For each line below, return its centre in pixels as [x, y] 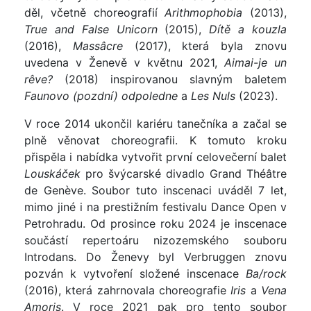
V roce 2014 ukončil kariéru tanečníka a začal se [155, 124]
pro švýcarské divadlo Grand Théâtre [186, 174]
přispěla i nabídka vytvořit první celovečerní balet [155, 157]
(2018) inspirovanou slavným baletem [170, 79]
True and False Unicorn [91, 30]
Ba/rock [266, 274]
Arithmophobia [204, 13]
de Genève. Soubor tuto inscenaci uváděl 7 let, [155, 191]
